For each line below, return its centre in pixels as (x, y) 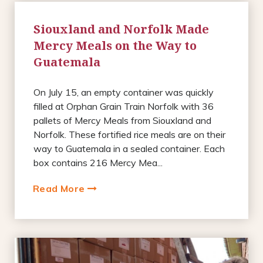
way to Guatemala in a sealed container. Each (129, 148)
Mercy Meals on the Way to (115, 45)
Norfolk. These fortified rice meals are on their (129, 134)
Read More (60, 188)
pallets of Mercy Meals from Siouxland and (122, 120)
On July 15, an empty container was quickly (124, 92)
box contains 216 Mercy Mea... (98, 162)
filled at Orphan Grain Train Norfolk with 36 (124, 106)
